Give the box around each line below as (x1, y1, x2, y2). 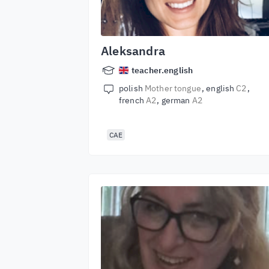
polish (119, 83, 145, 94)
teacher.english (131, 65, 193, 76)
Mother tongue (144, 83, 201, 94)
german (161, 95, 192, 106)
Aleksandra (101, 43, 165, 59)
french (119, 95, 146, 106)
